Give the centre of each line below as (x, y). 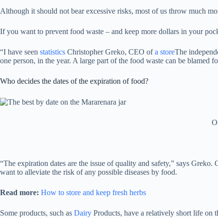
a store (165, 52)
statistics (53, 52)
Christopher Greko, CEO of (110, 52)
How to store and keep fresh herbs (93, 193)
